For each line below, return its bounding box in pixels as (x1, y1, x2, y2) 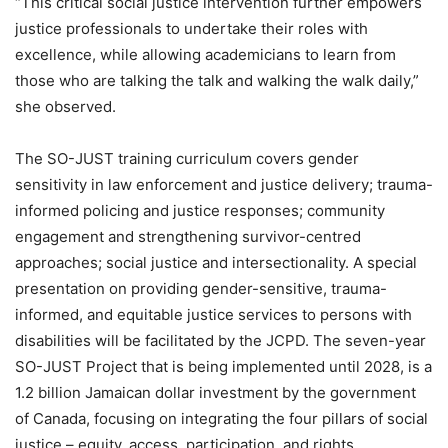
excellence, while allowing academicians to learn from (15, 44, 396, 64)
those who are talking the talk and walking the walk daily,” (15, 70, 419, 90)
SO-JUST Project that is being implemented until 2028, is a (15, 356, 432, 376)
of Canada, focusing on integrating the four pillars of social (15, 408, 428, 428)
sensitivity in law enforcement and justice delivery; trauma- (15, 174, 433, 194)
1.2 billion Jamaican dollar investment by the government (15, 382, 416, 402)
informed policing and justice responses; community (15, 200, 385, 220)
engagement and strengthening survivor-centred (15, 226, 361, 246)
